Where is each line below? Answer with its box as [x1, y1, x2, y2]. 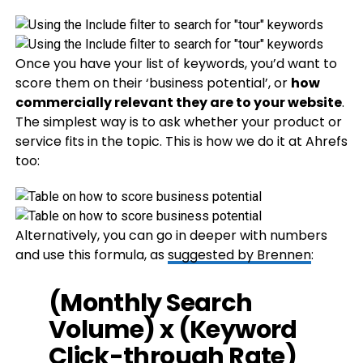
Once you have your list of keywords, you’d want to [15, 54, 337, 73]
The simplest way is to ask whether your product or [15, 113, 342, 131]
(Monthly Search [48, 285, 253, 320]
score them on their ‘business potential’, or [15, 74, 291, 92]
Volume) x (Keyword [48, 312, 297, 347]
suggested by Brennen [167, 246, 311, 264]
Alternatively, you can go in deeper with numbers [15, 226, 327, 245]
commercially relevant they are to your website [15, 93, 342, 112]
